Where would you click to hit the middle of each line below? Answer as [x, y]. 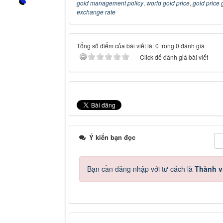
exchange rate [96, 12]
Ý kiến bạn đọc [111, 137]
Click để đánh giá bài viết [174, 57]
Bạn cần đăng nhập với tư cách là [141, 169]
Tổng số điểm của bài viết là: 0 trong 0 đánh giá [141, 46]
